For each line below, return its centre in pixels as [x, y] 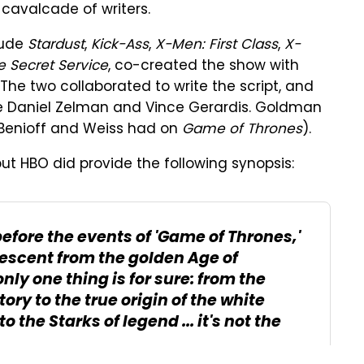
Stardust [56, 45]
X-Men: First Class [217, 45]
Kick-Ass [120, 45]
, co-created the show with [204, 67]
